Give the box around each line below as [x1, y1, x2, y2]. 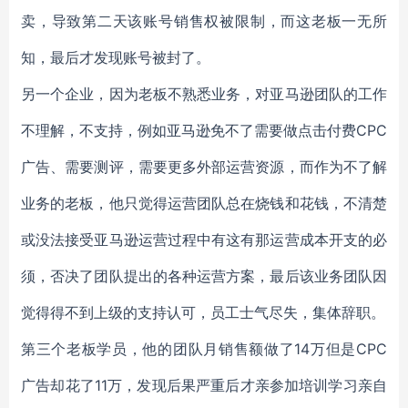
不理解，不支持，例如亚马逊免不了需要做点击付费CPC [21, 121, 387, 139]
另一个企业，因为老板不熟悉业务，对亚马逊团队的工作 [21, 85, 387, 103]
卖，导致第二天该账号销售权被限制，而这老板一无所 [21, 12, 387, 30]
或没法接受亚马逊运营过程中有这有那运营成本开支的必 [21, 230, 387, 249]
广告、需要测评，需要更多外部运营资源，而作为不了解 [21, 158, 387, 176]
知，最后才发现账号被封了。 [21, 48, 210, 66]
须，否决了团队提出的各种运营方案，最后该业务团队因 [21, 267, 387, 285]
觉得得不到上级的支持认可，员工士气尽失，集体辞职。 [21, 303, 385, 321]
